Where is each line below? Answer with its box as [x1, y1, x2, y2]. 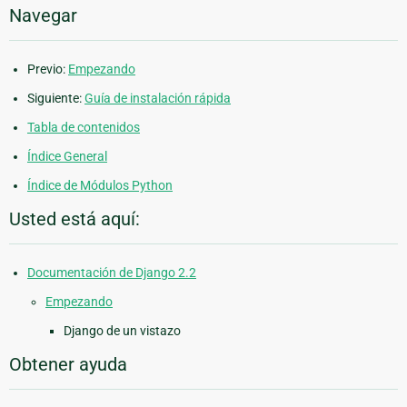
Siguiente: [27, 90, 84, 105]
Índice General [27, 148, 107, 164]
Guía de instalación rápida [84, 90, 231, 105]
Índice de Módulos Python [27, 177, 173, 193]
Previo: [27, 61, 68, 76]
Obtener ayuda [9, 352, 127, 375]
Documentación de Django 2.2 [27, 264, 196, 280]
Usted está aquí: [9, 207, 140, 230]
